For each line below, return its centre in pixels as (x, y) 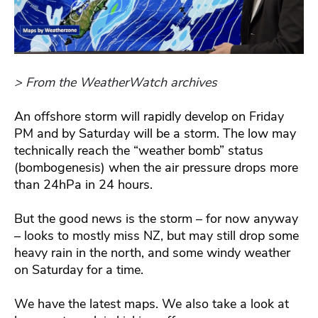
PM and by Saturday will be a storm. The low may (155, 134)
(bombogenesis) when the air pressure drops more (156, 168)
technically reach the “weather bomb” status (139, 151)
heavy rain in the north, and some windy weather (152, 253)
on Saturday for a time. (79, 270)
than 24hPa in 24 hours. (83, 185)
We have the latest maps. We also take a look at (152, 304)
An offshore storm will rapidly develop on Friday (149, 117)
